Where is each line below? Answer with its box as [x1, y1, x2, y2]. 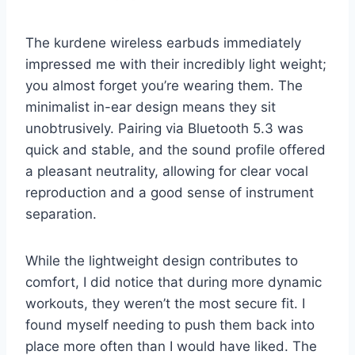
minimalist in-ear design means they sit [25, 99, 276, 116]
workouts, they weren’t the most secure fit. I [25, 296, 305, 312]
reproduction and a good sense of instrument [25, 185, 314, 201]
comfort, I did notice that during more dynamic [25, 274, 322, 291]
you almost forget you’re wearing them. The [25, 78, 303, 94]
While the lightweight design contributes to [25, 253, 298, 269]
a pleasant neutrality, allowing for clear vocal [25, 163, 308, 180]
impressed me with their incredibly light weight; [25, 56, 326, 73]
